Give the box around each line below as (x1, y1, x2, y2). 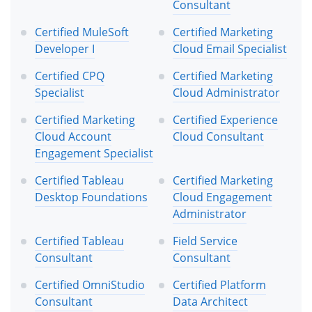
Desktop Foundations (35, 189, 148, 205)
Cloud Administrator (172, 85, 280, 101)
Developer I (35, 41, 95, 57)
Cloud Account (35, 129, 111, 145)
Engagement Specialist (35, 146, 153, 162)
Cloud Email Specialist (172, 41, 287, 57)
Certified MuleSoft (35, 24, 129, 40)
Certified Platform (172, 277, 266, 293)
